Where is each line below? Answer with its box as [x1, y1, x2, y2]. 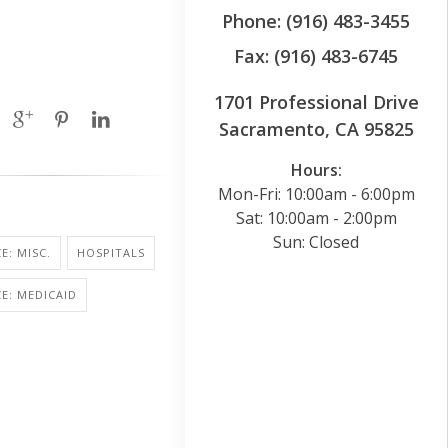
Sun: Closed [273, 230, 359, 253]
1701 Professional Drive [213, 89, 419, 114]
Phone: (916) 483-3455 [222, 8, 410, 33]
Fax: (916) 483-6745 [234, 43, 398, 68]
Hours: [290, 158, 342, 181]
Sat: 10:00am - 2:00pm [235, 206, 397, 229]
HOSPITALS [76, 245, 145, 260]
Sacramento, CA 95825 [218, 116, 414, 141]
